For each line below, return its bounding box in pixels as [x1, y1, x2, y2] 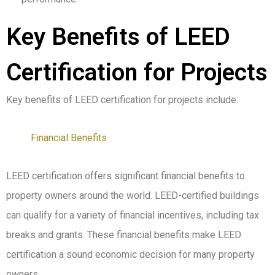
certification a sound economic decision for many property [6, 248, 255, 260]
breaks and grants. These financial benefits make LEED [6, 228, 241, 241]
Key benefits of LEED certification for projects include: [6, 93, 238, 106]
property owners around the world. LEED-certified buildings [6, 189, 259, 201]
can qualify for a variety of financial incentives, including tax [6, 209, 259, 221]
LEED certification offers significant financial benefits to [6, 169, 245, 182]
